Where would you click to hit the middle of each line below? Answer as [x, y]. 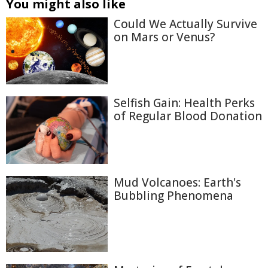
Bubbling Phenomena [173, 195]
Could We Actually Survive [185, 24]
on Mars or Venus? [164, 37]
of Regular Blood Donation [188, 116]
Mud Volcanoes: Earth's [177, 182]
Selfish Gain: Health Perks [184, 103]
